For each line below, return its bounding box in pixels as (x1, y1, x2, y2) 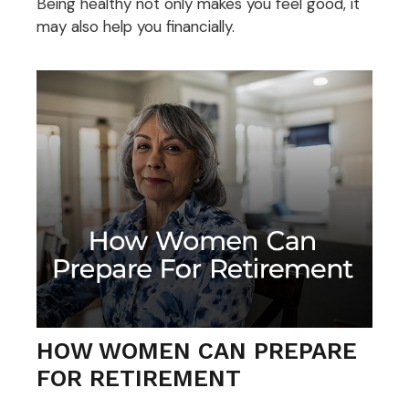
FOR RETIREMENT (37, 364, 241, 393)
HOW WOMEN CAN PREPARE (37, 337, 357, 365)
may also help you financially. (37, 16, 235, 37)
